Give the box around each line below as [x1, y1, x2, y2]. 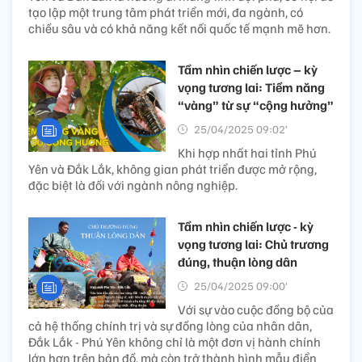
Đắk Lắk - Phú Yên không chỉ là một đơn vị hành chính [28, 334, 321, 351]
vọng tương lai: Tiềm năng [178, 79, 325, 96]
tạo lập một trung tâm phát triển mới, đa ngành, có [28, 4, 303, 21]
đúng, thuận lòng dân [178, 254, 297, 271]
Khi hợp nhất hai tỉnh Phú [178, 145, 317, 162]
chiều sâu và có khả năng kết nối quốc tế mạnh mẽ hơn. [28, 20, 330, 37]
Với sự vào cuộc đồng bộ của [178, 301, 334, 318]
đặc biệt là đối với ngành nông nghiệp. [28, 177, 238, 194]
